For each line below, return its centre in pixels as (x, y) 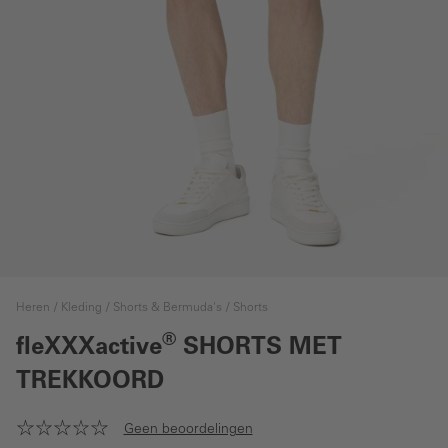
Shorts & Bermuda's (167, 307)
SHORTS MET (259, 348)
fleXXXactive (89, 348)
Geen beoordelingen (188, 429)
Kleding (81, 307)
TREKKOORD (90, 382)
